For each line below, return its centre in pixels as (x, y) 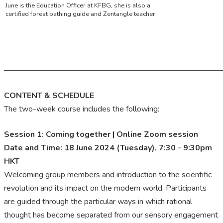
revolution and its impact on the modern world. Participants (105, 188)
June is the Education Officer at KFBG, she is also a (78, 6)
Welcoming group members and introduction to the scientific (108, 175)
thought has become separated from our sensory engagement (111, 215)
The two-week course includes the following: (82, 109)
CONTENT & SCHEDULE (49, 96)
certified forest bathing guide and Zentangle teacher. (81, 14)
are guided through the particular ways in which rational (98, 202)
